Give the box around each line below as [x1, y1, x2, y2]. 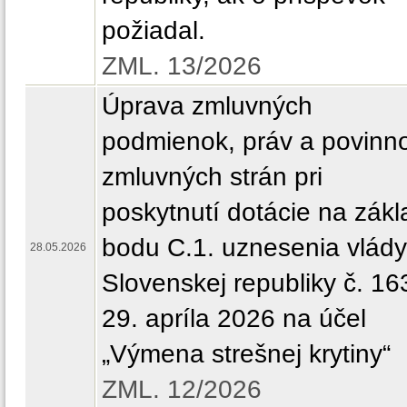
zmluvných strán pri [102, 162, 323, 191]
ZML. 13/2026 [102, 51, 262, 80]
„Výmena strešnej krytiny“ [102, 339, 391, 368]
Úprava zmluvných [102, 91, 313, 120]
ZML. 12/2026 [102, 374, 262, 403]
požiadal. [102, 15, 205, 45]
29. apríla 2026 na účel [102, 303, 366, 333]
